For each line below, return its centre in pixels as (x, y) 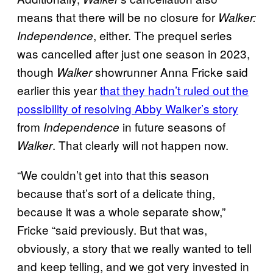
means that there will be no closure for (118, 17)
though (37, 72)
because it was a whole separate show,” (121, 211)
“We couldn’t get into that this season (113, 175)
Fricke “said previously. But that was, (112, 229)
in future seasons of (172, 126)
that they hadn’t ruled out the (174, 90)
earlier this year (58, 90)
